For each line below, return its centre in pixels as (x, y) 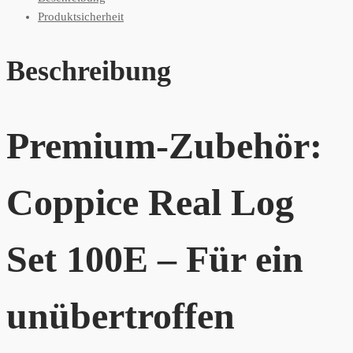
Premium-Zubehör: (164, 146)
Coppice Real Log (150, 203)
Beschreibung (89, 71)
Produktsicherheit (81, 17)
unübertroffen (121, 316)
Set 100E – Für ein (155, 259)
